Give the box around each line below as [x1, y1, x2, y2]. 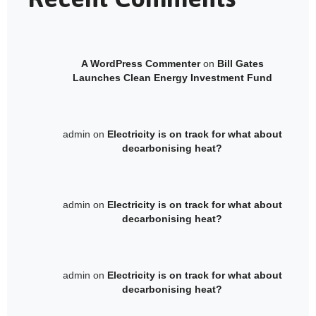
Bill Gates [217, 58, 264, 70]
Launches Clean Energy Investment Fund [72, 72, 272, 84]
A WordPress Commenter [80, 58, 200, 70]
